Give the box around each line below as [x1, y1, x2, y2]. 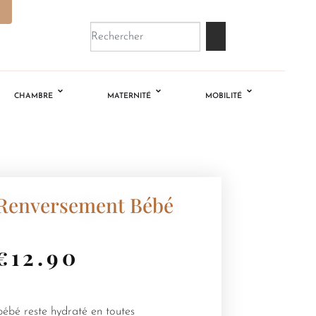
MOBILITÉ [205, 92, 243, 101]
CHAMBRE [14, 92, 54, 101]
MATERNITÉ [107, 92, 152, 101]
